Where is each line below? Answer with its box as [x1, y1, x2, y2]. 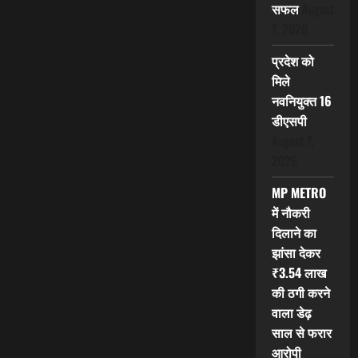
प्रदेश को [271, 51, 314, 71]
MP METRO [271, 183, 326, 203]
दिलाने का [271, 223, 316, 243]
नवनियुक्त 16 [271, 91, 332, 111]
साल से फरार [271, 323, 332, 343]
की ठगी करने [271, 283, 330, 303]
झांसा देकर [271, 243, 320, 263]
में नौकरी [271, 203, 310, 223]
